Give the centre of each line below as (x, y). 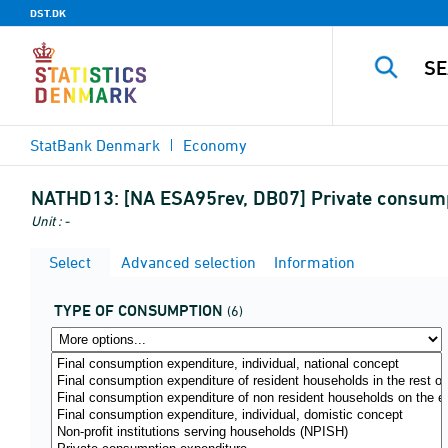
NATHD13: (75, 198)
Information (312, 262)
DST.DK (48, 13)
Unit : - (50, 220)
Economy (215, 145)
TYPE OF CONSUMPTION (138, 310)
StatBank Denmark (95, 145)
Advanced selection (186, 262)
